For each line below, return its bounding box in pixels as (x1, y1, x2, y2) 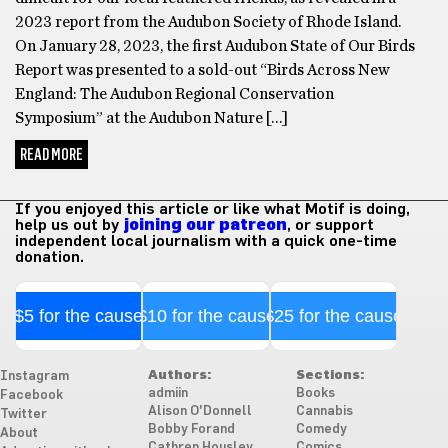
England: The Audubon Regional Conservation (15, 86, 334, 103)
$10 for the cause (136, 306, 276, 327)
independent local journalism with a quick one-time (15, 233, 397, 250)
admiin (147, 387, 188, 401)
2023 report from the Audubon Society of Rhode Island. (15, 14, 407, 31)
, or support (287, 217, 374, 234)
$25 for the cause (263, 306, 403, 327)
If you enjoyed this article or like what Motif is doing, (15, 201, 410, 218)
